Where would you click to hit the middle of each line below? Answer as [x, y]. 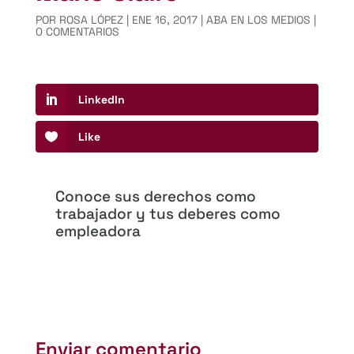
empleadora [98, 232]
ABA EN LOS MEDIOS [258, 20]
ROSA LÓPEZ [91, 20]
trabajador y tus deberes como [168, 214]
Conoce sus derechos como [155, 197]
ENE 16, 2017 [164, 20]
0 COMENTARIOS [77, 32]
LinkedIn [101, 100]
